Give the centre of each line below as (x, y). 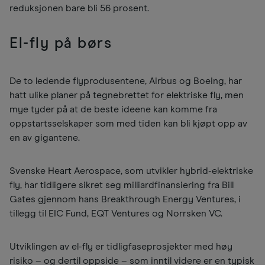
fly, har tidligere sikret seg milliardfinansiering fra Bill (122, 185)
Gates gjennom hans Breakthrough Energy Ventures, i (125, 200)
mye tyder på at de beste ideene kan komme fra (113, 110)
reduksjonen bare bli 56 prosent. (79, 9)
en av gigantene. (46, 138)
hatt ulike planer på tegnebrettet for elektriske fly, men (127, 96)
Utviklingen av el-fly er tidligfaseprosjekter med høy (121, 247)
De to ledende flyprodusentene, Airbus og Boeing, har (126, 81)
